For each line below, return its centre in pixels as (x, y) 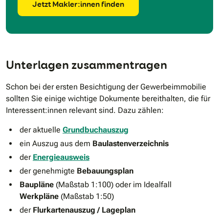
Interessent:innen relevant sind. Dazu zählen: (85, 110)
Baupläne (38, 184)
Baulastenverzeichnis (131, 143)
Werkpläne (40, 196)
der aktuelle (41, 130)
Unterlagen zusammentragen (87, 65)
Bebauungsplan (105, 171)
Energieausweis (61, 157)
